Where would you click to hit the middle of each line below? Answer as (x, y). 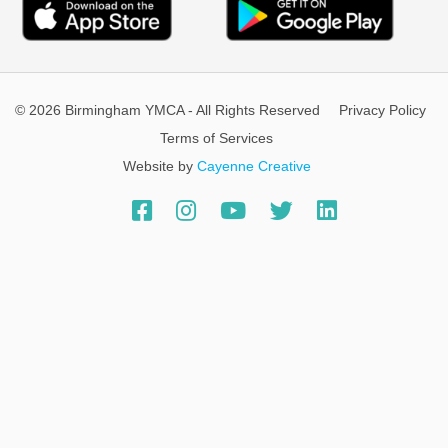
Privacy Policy (382, 109)
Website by (159, 165)
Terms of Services (216, 137)
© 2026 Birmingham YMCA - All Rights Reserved (167, 109)
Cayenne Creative (253, 165)
